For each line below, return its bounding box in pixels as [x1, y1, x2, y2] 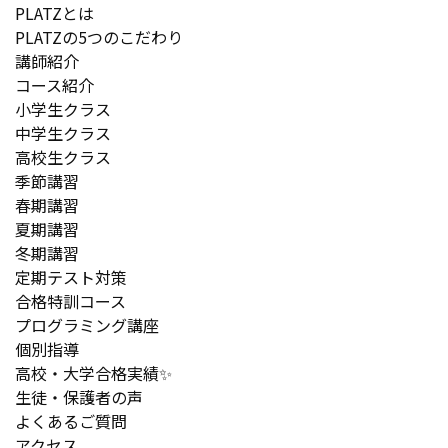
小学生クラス [15, 97, 111, 122]
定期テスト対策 [15, 265, 127, 290]
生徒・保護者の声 [15, 385, 143, 410]
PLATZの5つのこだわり [15, 25, 183, 50]
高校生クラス [15, 145, 111, 170]
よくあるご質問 [15, 409, 127, 434]
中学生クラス [15, 121, 111, 146]
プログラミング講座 [15, 313, 159, 338]
